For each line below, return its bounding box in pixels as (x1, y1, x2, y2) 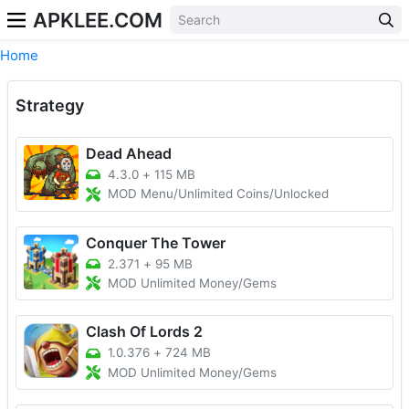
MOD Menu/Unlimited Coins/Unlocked (108, 186, 329, 202)
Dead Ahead (86, 144, 172, 163)
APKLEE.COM (33, 7, 163, 32)
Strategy (16, 96, 84, 115)
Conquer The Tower (86, 233, 225, 252)
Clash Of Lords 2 (86, 322, 203, 341)
